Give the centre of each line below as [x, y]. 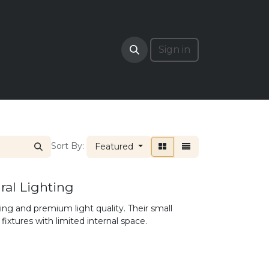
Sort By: [68, 146]
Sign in [174, 50]
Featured [114, 147]
